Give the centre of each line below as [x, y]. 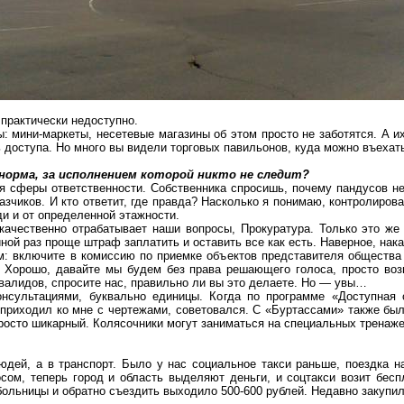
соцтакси [312, 377]
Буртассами [304, 310]
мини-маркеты [50, 134]
